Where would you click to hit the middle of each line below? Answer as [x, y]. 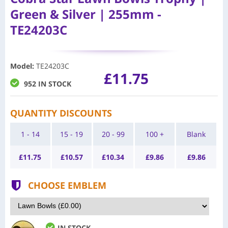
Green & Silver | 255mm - [86, 14]
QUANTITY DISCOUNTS [61, 113]
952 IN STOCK [48, 83]
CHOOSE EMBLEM [67, 185]
